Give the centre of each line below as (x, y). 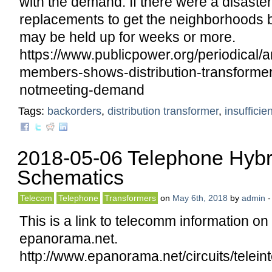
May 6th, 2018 (200, 198)
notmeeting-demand (82, 90)
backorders (74, 111)
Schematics (70, 177)
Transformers (130, 198)
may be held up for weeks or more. (127, 37)
